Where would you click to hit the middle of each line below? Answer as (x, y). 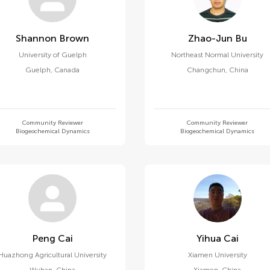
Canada (67, 70)
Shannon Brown (74, 38)
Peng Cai (66, 238)
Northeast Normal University (218, 55)
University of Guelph (52, 55)
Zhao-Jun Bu (241, 38)
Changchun (206, 70)
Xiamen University (217, 255)
